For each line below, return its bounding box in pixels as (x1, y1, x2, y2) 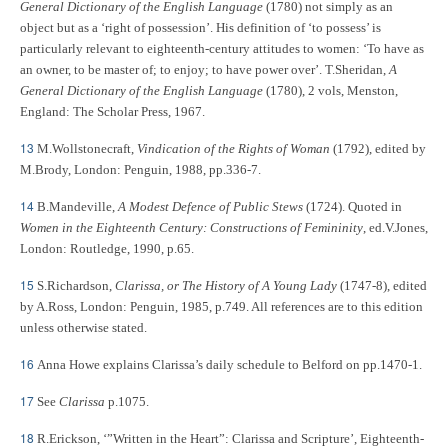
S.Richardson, (37, 278, 112, 293)
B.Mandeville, (37, 199, 115, 214)
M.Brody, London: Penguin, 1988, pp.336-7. (20, 162, 261, 177)
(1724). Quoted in (303, 199, 402, 214)
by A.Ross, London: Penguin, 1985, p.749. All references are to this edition (20, 299, 423, 314)
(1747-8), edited (337, 278, 427, 293)
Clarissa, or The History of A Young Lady (115, 278, 337, 293)
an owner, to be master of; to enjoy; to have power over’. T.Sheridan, (20, 62, 389, 77)
